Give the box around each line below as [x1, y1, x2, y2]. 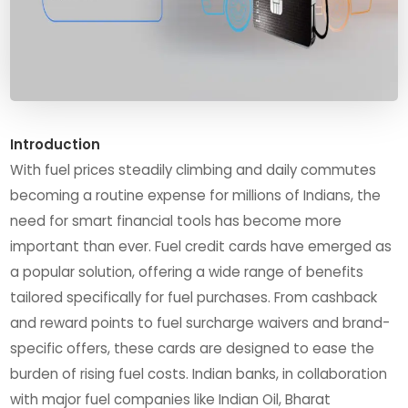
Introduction [10, 134, 101, 154]
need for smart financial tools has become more [10, 210, 342, 230]
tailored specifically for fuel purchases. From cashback [10, 287, 378, 307]
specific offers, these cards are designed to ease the [10, 338, 375, 358]
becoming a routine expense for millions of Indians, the [10, 185, 382, 205]
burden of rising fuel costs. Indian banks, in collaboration [10, 363, 388, 383]
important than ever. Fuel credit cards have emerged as [10, 236, 393, 256]
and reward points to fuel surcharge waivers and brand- [10, 312, 391, 332]
